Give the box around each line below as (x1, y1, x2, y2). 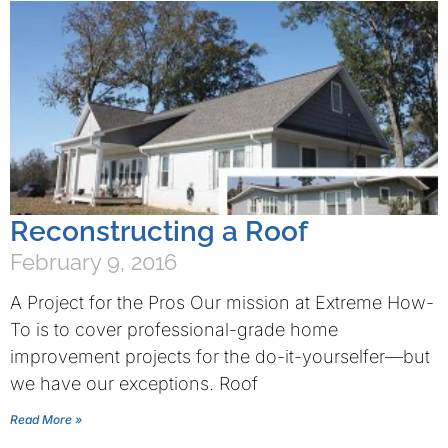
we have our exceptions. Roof (10, 373, 258, 394)
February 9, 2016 (10, 249, 177, 275)
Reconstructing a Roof (10, 215, 308, 248)
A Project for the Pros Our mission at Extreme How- (10, 292, 434, 313)
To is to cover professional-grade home (10, 319, 338, 340)
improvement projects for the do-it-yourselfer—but (10, 346, 430, 367)
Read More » (10, 412, 82, 427)
